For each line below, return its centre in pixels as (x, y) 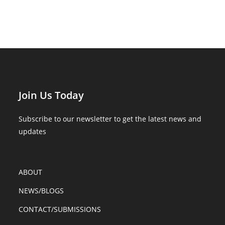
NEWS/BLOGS (41, 191)
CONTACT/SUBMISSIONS (60, 209)
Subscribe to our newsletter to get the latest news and (110, 119)
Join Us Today (51, 95)
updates (33, 131)
